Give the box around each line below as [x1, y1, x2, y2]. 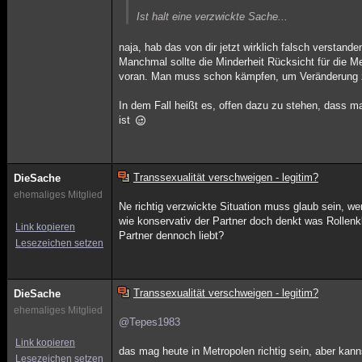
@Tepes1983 [119, 316, 181, 328]
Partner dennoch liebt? [119, 229, 225, 242]
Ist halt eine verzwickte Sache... [137, 11, 288, 23]
